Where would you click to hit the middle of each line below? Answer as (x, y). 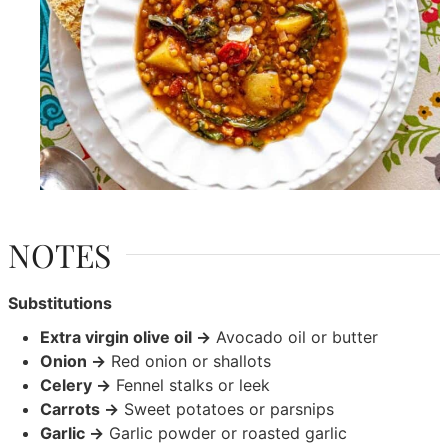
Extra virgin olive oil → (126, 337)
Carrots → (80, 409)
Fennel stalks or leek (191, 385)
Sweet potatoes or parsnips (227, 409)
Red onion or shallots (189, 361)
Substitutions (60, 303)
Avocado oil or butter (295, 337)
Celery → (76, 385)
